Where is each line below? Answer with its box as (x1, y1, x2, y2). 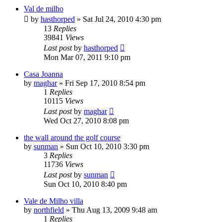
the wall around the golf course (24, 133, 120, 142)
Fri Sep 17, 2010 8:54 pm (65, 79, 145, 88)
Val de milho (24, 4, 63, 13)
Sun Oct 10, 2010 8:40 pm (44, 180, 127, 189)
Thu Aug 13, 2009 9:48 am (72, 206, 157, 215)
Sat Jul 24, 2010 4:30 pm (83, 15, 161, 24)
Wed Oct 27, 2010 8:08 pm (44, 116, 129, 125)
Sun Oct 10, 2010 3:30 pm (66, 142, 149, 151)
